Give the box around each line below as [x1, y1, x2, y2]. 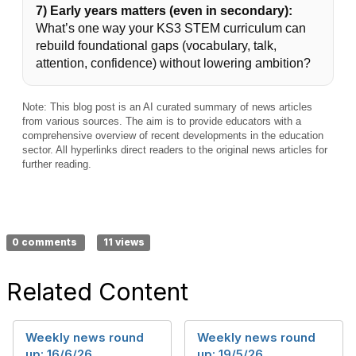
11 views [103, 236, 145, 248]
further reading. [22, 158, 91, 170]
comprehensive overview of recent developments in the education [22, 130, 323, 141]
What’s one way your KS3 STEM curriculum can [36, 21, 306, 35]
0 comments [12, 236, 80, 248]
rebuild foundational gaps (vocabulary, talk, [36, 39, 277, 52]
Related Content [6, 277, 188, 306]
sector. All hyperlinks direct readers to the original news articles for [22, 144, 327, 156]
